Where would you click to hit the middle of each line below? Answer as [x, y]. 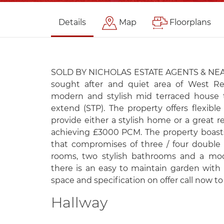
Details [72, 22]
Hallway [79, 202]
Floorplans [190, 22]
